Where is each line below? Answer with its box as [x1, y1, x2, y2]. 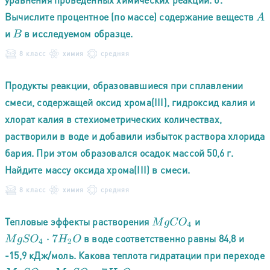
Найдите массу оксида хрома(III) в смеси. [5, 163, 190, 176]
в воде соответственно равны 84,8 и [81, 231, 244, 245]
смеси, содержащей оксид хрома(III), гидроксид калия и [5, 95, 256, 108]
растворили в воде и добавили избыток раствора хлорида [5, 129, 265, 142]
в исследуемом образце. [21, 27, 133, 40]
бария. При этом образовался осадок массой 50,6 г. [5, 146, 233, 159]
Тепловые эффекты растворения [5, 215, 152, 228]
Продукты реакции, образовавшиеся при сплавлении [5, 78, 243, 92]
